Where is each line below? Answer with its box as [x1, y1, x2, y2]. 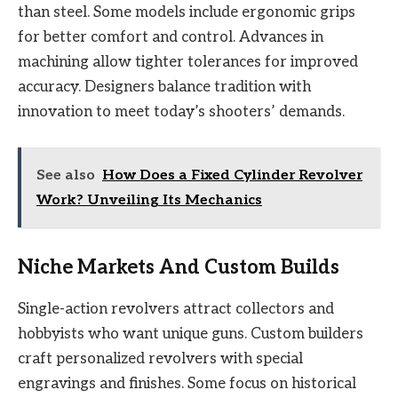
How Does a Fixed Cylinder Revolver [102, 166, 362, 184]
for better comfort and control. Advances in [18, 28, 323, 46]
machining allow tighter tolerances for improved [18, 52, 358, 71]
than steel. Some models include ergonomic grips [18, 3, 355, 21]
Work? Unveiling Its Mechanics [36, 191, 262, 209]
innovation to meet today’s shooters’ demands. [18, 102, 345, 121]
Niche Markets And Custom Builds [18, 256, 339, 280]
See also [36, 166, 95, 184]
